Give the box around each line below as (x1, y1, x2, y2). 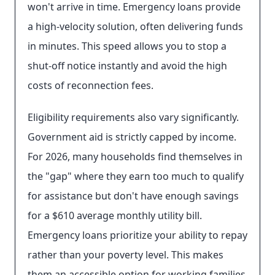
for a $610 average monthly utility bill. (28, 209, 202, 222)
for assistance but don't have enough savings (28, 189, 239, 203)
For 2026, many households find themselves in (28, 150, 242, 163)
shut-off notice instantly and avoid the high (28, 59, 227, 72)
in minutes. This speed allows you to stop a (28, 39, 227, 53)
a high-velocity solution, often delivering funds (28, 20, 243, 33)
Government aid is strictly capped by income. (28, 130, 236, 144)
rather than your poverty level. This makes (28, 248, 223, 261)
